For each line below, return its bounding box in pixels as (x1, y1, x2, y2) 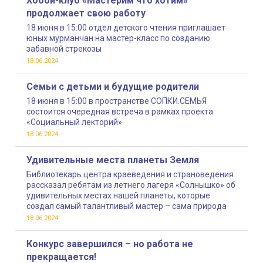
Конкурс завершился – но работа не (26, 238, 193, 250)
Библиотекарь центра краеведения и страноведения (26, 170, 234, 180)
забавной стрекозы (26, 44, 102, 54)
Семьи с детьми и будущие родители (26, 81, 199, 93)
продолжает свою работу (26, 8, 146, 19)
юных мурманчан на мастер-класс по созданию (26, 33, 210, 43)
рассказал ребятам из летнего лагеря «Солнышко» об (26, 180, 235, 190)
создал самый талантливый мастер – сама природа (26, 201, 227, 211)
